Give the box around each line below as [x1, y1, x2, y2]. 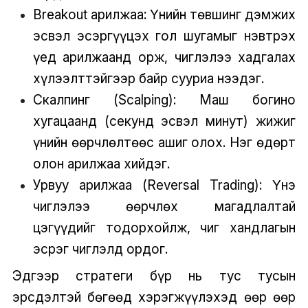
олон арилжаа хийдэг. [32, 155, 170, 172]
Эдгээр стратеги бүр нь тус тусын [12, 267, 296, 285]
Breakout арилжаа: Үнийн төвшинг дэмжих [32, 5, 296, 23]
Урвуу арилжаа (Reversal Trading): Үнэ [32, 176, 296, 193]
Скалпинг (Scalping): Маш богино [32, 91, 296, 108]
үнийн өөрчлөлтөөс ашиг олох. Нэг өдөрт [32, 133, 296, 151]
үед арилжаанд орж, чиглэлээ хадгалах [32, 48, 296, 65]
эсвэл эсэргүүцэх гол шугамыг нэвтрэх [32, 27, 296, 44]
